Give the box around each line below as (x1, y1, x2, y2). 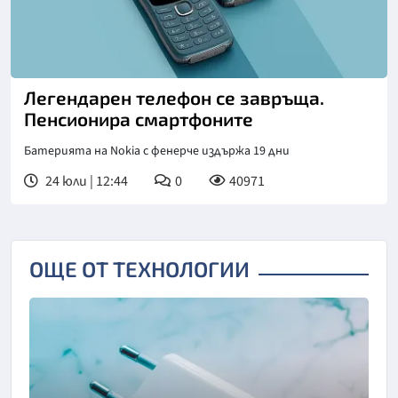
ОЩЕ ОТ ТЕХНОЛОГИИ (29, 255, 250, 282)
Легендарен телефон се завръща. (24, 85, 324, 108)
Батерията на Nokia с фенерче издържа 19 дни (24, 141, 290, 160)
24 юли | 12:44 (43, 171, 128, 191)
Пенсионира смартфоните (24, 107, 253, 130)
